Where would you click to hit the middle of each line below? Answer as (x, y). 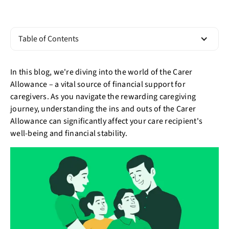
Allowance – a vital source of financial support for (98, 84)
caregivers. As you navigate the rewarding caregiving (103, 97)
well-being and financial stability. (70, 133)
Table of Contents (49, 39)
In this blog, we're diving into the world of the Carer (101, 72)
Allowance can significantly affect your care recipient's (106, 121)
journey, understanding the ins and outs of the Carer (103, 109)
